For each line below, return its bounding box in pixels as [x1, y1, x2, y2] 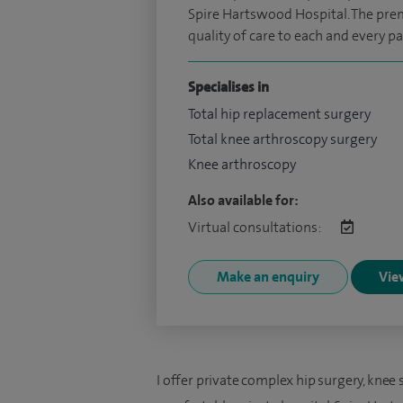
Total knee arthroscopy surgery [188, 130, 377, 148]
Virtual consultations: [188, 218, 323, 237]
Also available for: [188, 191, 299, 210]
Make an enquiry [217, 267, 319, 286]
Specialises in [188, 77, 269, 96]
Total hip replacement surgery [188, 104, 371, 123]
